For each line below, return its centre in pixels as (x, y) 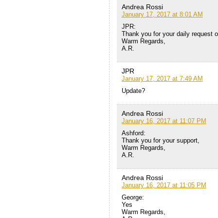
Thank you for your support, (160, 140)
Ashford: (133, 133)
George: (133, 197)
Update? (133, 91)
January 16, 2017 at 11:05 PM (164, 185)
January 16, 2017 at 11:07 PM (164, 121)
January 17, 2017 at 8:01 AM (162, 14)
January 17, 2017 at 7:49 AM (162, 78)
